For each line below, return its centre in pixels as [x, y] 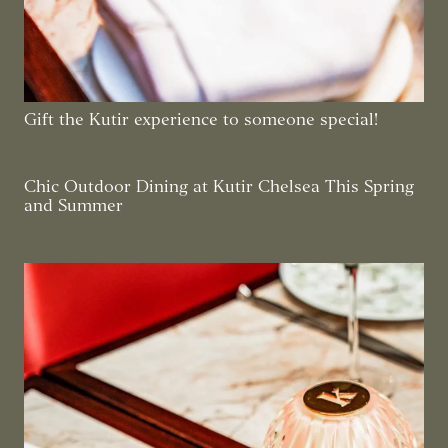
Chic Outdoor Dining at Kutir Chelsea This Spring [219, 187]
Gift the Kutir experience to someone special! [201, 120]
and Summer [73, 206]
